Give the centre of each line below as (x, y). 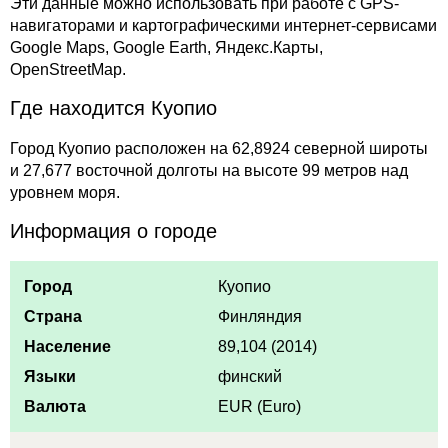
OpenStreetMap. (68, 70)
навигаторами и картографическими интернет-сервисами (223, 26)
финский (250, 376)
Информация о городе (113, 230)
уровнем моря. (65, 193)
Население (68, 346)
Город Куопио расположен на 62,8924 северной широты (219, 149)
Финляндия (260, 316)
